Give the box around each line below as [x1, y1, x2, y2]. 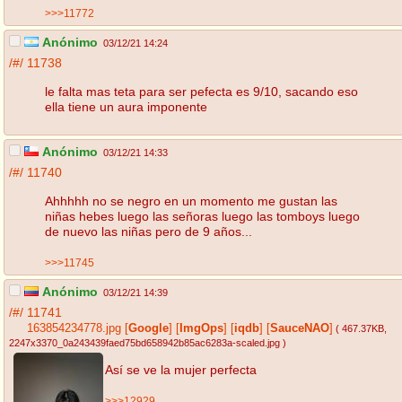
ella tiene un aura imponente [45, 99, 207, 114]
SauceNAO [270, 322, 329, 336]
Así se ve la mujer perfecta [105, 362, 257, 377]
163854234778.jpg [27, 322, 121, 336]
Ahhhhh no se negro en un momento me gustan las [45, 193, 337, 208]
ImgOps [179, 322, 223, 336]
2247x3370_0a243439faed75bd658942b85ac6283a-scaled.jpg [9, 337, 280, 349]
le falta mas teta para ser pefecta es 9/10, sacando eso [45, 83, 358, 99]
